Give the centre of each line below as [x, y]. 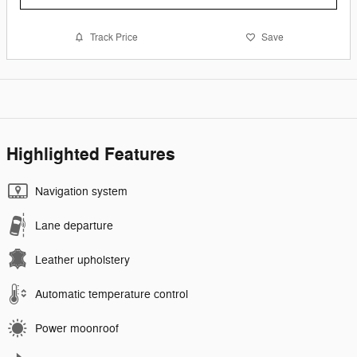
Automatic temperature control [112, 295]
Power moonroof [77, 329]
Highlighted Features [91, 155]
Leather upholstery [82, 261]
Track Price [114, 37]
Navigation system [81, 192]
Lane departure [74, 226]
